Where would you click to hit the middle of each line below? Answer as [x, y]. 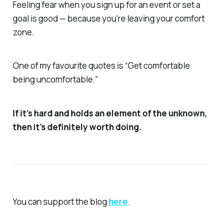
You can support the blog [60, 201]
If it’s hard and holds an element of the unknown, [110, 113]
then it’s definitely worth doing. [77, 127]
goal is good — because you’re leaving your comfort [109, 18]
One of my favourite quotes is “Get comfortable [101, 66]
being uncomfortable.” [55, 80]
